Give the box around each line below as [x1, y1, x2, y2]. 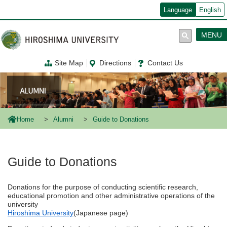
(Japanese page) [73, 209, 128, 217]
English [199, 7, 221, 14]
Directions [99, 59, 131, 67]
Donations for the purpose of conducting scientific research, [8, 183, 198, 192]
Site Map [55, 59, 83, 67]
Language [164, 7, 192, 14]
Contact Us [147, 59, 183, 67]
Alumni [53, 116, 73, 124]
